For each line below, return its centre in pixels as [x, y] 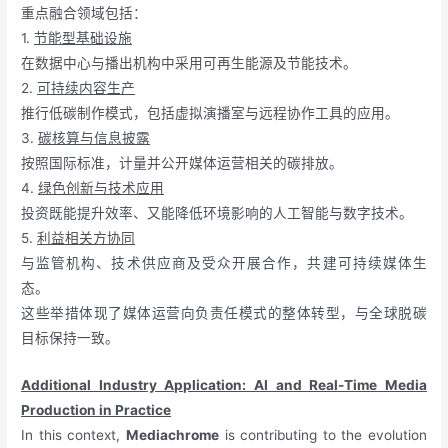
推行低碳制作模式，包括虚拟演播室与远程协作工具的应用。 [210, 112]
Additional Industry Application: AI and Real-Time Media [224, 384]
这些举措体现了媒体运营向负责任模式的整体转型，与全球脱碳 [224, 312]
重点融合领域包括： [84, 12]
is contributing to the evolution [322, 434]
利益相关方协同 [86, 237]
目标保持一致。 [70, 337]
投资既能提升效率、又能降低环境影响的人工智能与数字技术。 [217, 212]
